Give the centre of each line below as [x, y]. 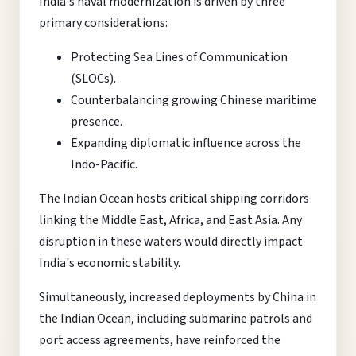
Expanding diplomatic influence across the [186, 143]
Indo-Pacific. [104, 164]
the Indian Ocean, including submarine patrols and [176, 318]
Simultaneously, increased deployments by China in [178, 297]
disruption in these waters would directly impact [171, 241]
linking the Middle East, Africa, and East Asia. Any [170, 220]
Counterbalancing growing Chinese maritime [194, 100]
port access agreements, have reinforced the [160, 340]
